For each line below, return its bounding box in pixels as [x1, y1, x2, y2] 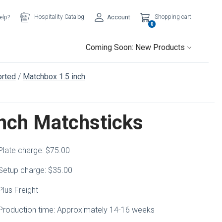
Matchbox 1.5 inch [22, 72, 85, 81]
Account [107, 14, 131, 21]
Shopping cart [155, 13, 192, 21]
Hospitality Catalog [34, 13, 85, 21]
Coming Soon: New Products [86, 43, 185, 52]
